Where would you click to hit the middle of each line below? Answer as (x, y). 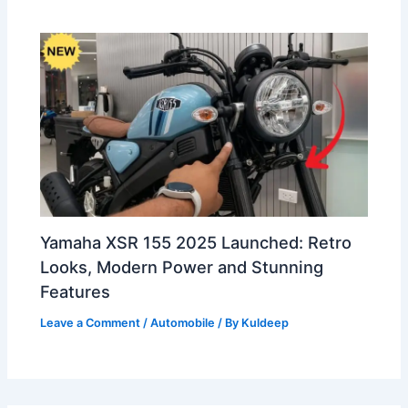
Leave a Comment (91, 322)
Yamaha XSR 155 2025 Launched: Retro (196, 242)
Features (76, 291)
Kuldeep (265, 322)
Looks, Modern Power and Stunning (182, 266)
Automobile (183, 322)
